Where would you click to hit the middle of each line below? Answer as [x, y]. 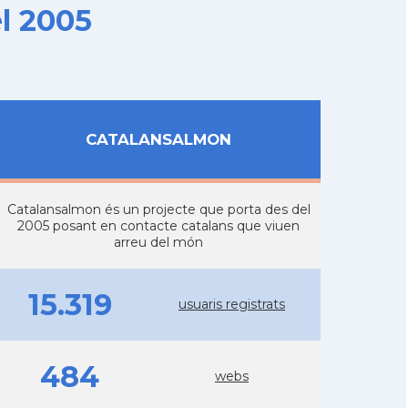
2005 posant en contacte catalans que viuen [158, 226]
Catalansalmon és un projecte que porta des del [158, 209]
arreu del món [158, 242]
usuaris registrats [232, 304]
